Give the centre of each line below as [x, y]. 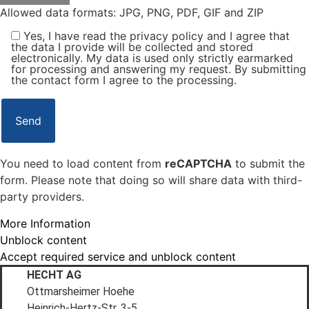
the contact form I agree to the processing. [124, 80]
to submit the [268, 164]
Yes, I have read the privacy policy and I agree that [157, 36]
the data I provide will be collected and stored [132, 47]
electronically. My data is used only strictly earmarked [152, 58]
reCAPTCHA [198, 164]
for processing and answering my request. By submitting [159, 69]
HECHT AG [54, 275]
